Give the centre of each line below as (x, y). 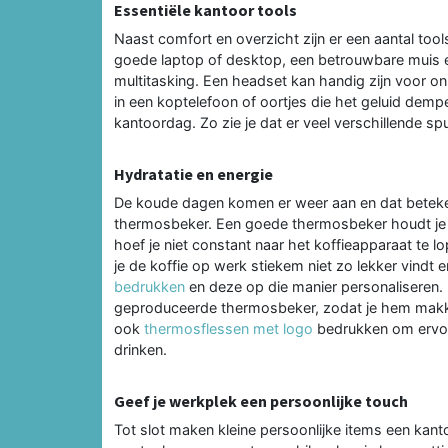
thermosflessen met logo (228, 328)
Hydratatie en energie (193, 173)
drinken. (140, 349)
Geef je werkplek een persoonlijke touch (261, 400)
